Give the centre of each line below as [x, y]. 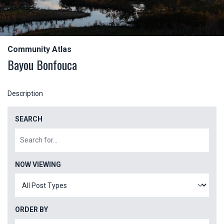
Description [25, 94]
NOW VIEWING [38, 164]
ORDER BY [31, 210]
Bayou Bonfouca [42, 65]
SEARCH [29, 119]
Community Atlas [39, 49]
